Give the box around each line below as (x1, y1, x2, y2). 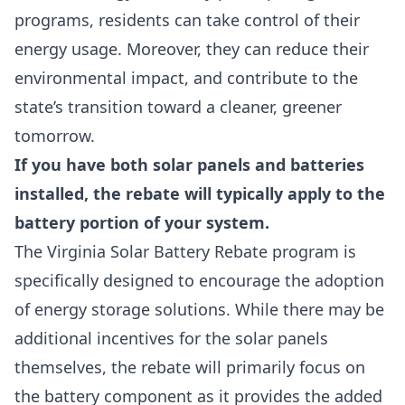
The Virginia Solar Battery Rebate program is (14, 240, 356, 262)
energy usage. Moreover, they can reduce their (14, 38, 369, 60)
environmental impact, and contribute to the (14, 67, 358, 89)
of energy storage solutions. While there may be (14, 298, 384, 320)
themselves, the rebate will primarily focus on (14, 356, 365, 378)
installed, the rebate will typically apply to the (14, 183, 385, 204)
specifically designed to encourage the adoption (14, 269, 384, 291)
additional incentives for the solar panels (14, 327, 328, 349)
